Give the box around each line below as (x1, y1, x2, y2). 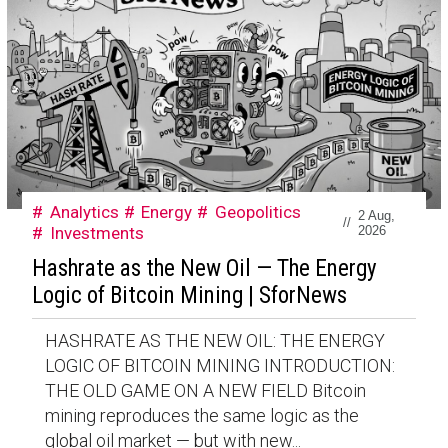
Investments (49, 222, 144, 243)
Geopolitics (215, 201, 302, 222)
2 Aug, (358, 207, 396, 223)
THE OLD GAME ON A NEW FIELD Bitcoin (44, 380, 366, 402)
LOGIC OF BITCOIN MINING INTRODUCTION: (44, 355, 395, 377)
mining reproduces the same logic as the (44, 405, 359, 427)
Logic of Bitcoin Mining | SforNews (31, 282, 347, 310)
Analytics (49, 201, 119, 222)
